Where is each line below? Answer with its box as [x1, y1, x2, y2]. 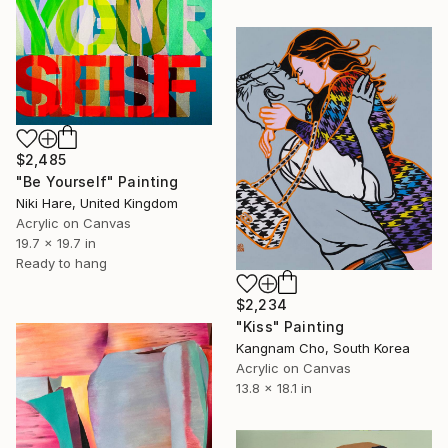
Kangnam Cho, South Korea [236, 340, 410, 357]
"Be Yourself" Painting [16, 173, 179, 191]
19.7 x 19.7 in [16, 235, 96, 252]
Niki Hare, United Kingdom [16, 195, 178, 212]
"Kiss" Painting [236, 318, 345, 336]
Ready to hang [16, 255, 107, 272]
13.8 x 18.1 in [236, 380, 312, 397]
